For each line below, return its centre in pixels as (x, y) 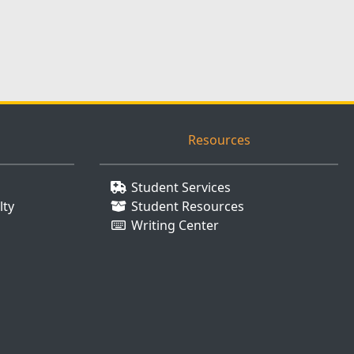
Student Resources (188, 206)
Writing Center (175, 225)
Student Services (181, 187)
